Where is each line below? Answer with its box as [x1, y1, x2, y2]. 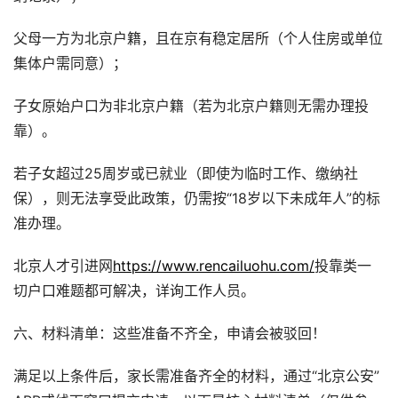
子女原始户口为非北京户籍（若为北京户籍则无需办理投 [13, 98, 369, 115]
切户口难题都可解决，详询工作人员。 [13, 283, 255, 299]
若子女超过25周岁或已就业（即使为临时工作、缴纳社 [13, 165, 358, 182]
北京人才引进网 [13, 258, 113, 275]
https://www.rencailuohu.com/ [113, 258, 314, 275]
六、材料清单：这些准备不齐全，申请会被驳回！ [13, 325, 326, 342]
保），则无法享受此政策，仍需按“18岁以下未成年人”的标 [13, 190, 380, 207]
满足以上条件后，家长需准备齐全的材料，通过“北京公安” [13, 368, 379, 385]
